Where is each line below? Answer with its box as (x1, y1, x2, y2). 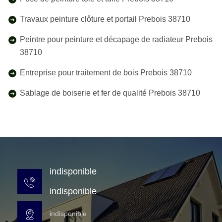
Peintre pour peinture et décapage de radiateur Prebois (20, 35, 213, 44)
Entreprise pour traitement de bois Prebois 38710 (20, 68, 192, 77)
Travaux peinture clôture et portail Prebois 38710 (20, 15, 190, 23)
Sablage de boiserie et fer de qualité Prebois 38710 (20, 89, 200, 97)
